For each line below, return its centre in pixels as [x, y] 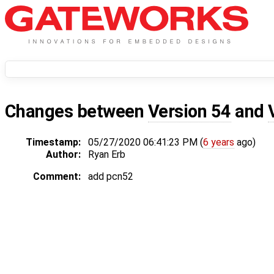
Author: [63, 155]
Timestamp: [53, 143]
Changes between [76, 112]
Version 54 [189, 112]
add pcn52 [111, 177]
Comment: [57, 177]
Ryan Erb [107, 155]
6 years [219, 143]
